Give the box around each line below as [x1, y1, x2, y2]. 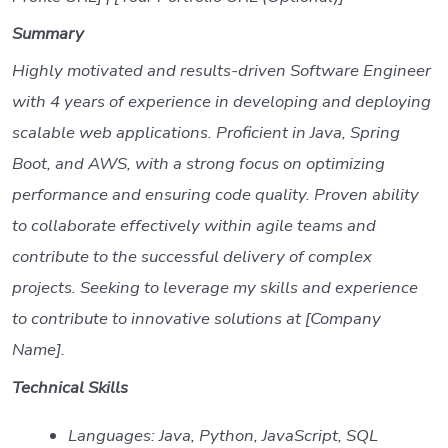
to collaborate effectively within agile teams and [11, 214, 376, 238]
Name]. [11, 338, 65, 362]
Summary [11, 21, 84, 45]
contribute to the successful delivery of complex [11, 245, 372, 269]
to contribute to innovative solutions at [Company [11, 307, 381, 331]
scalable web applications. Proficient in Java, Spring [11, 121, 400, 145]
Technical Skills [11, 375, 128, 399]
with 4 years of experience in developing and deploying [11, 90, 431, 114]
